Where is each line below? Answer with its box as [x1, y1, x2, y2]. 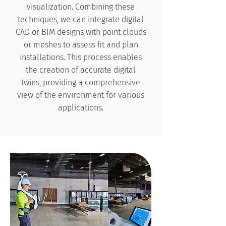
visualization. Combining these [27, 2, 135, 12]
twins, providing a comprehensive [21, 78, 140, 87]
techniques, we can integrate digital [18, 15, 144, 24]
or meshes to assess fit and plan [23, 40, 138, 49]
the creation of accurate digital [26, 65, 136, 75]
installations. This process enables [20, 52, 142, 62]
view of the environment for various [17, 90, 144, 100]
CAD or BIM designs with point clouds [15, 27, 146, 37]
